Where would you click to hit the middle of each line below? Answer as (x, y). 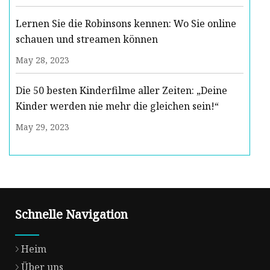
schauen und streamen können (87, 39)
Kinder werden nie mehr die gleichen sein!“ (117, 106)
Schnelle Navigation (71, 215)
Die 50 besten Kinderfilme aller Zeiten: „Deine (121, 91)
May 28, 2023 (42, 60)
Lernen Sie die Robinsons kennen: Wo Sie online (126, 24)
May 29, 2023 (42, 127)
